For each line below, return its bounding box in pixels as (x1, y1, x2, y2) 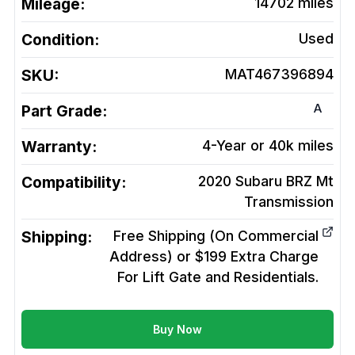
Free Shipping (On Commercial (113, 227, 319, 245)
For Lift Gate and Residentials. (117, 269, 319, 286)
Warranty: (21, 137, 97, 157)
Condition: (21, 30, 99, 50)
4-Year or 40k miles (202, 137, 334, 155)
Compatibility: (21, 173, 126, 193)
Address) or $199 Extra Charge (109, 248, 319, 265)
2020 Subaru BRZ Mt (198, 173, 334, 190)
